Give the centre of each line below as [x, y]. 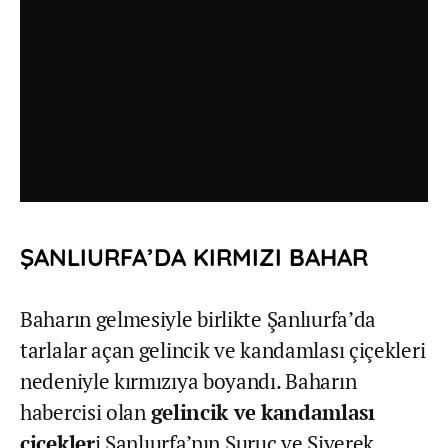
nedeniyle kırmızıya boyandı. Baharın [188, 380]
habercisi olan [85, 411]
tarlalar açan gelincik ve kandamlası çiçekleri [223, 349]
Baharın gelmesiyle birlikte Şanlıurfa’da [198, 318]
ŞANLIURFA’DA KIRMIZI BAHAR [194, 256]
